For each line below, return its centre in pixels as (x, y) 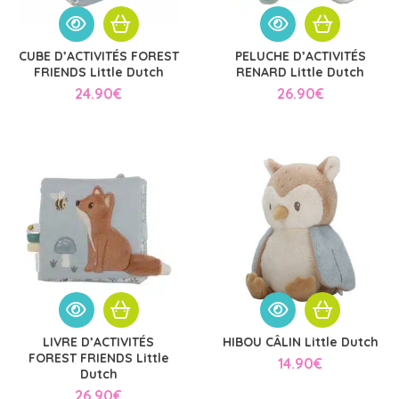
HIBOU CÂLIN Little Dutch (300, 342)
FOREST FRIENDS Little (98, 358)
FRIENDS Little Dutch (98, 73)
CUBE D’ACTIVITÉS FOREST (98, 57)
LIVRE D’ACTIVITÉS (99, 342)
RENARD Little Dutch (301, 73)
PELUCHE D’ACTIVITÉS (300, 57)
